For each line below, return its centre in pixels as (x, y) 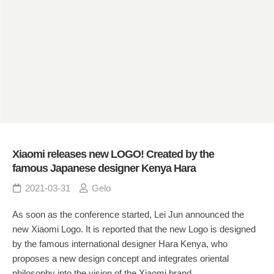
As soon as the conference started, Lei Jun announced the (128, 215)
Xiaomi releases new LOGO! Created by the (113, 154)
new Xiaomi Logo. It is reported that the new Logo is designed (134, 229)
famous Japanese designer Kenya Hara (104, 168)
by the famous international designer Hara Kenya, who (120, 244)
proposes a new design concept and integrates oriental (120, 259)
